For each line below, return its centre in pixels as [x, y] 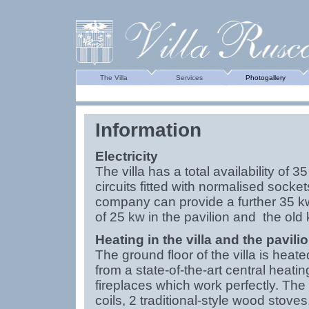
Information [148, 130]
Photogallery [265, 78]
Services [189, 78]
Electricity [126, 156]
